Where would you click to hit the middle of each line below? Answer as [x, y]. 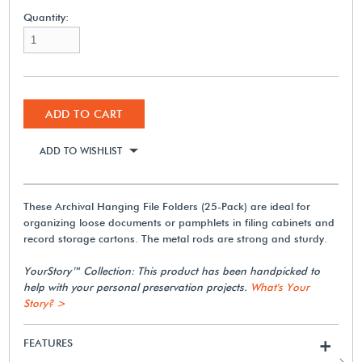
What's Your [280, 286]
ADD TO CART [84, 114]
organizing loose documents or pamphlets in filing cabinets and [179, 222]
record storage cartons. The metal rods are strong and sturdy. [176, 238]
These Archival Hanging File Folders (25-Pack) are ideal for [167, 206]
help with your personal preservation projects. [137, 286]
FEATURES [48, 342]
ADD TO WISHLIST [81, 150]
